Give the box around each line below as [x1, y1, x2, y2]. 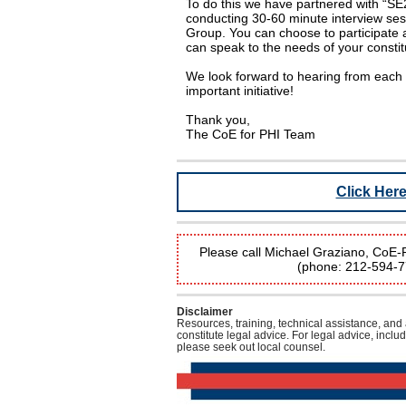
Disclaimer [177, 305, 233, 319]
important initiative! [186, 83, 294, 99]
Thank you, [186, 112, 250, 128]
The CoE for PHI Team [186, 127, 315, 142]
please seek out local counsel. [177, 341, 325, 354]
